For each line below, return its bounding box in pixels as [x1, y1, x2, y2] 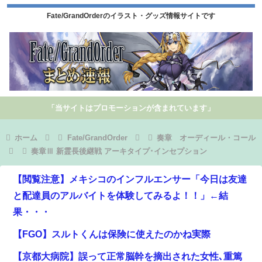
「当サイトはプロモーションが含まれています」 [47, 103, 215, 112]
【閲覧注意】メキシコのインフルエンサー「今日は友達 [13, 174, 247, 184]
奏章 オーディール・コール [157, 133, 256, 142]
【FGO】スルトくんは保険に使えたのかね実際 [13, 229, 211, 239]
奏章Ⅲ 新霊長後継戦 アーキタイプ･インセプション [30, 146, 207, 156]
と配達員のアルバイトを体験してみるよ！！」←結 [13, 190, 228, 201]
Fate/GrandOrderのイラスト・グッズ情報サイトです [47, 12, 215, 20]
